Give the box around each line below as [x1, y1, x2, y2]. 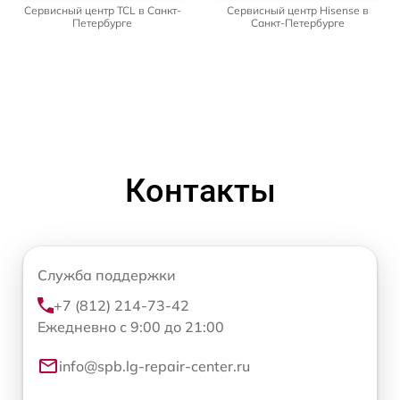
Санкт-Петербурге [251, 15, 345, 29]
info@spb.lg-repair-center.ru [59, 356, 250, 375]
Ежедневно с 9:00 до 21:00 [37, 317, 224, 336]
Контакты [124, 171, 276, 210]
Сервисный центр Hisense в [227, 3, 369, 17]
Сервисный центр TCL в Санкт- [23, 3, 181, 17]
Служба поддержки [37, 265, 176, 284]
